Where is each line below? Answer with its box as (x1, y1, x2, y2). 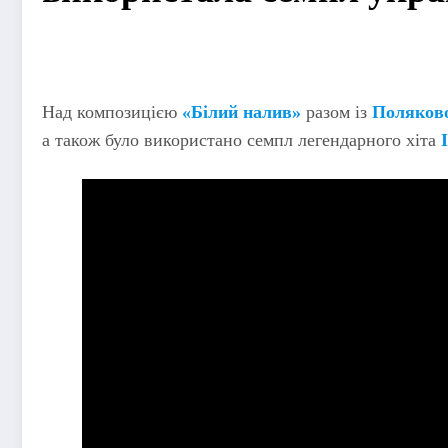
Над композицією (42, 101, 182, 122)
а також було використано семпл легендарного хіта (42, 129, 441, 150)
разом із (306, 101, 372, 122)
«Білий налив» (182, 101, 301, 122)
